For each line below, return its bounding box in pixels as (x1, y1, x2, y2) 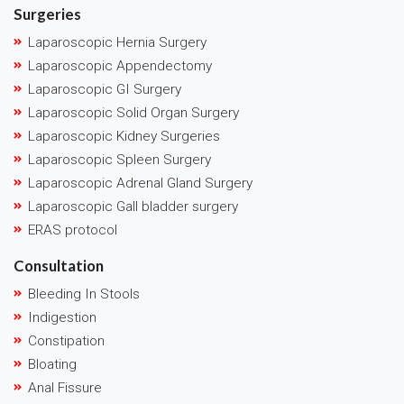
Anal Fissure (28, 379, 102, 396)
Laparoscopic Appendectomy (28, 57, 212, 74)
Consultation (14, 255, 104, 275)
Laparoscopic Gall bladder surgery (28, 197, 238, 215)
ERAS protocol (28, 221, 117, 238)
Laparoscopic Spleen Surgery (28, 151, 211, 168)
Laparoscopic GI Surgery (28, 80, 181, 97)
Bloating (28, 355, 77, 372)
